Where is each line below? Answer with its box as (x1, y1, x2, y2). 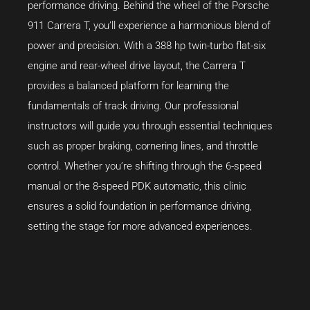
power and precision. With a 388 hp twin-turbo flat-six (28, 39, 266, 52)
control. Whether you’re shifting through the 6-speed (28, 159, 262, 172)
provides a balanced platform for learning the (28, 79, 229, 92)
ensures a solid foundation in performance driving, (28, 199, 252, 212)
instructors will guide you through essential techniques (28, 119, 273, 132)
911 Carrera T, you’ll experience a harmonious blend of (28, 19, 271, 32)
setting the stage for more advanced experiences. (28, 219, 253, 232)
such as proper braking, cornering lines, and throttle (28, 139, 258, 152)
